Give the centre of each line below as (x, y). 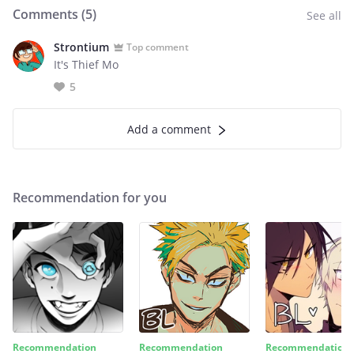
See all (324, 15)
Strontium (81, 47)
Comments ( (49, 14)
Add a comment (169, 129)
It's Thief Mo (86, 64)
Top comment (158, 47)
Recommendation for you (90, 198)
